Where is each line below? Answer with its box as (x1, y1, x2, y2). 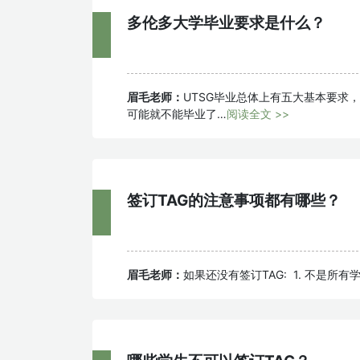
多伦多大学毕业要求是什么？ (127, 13, 325, 32)
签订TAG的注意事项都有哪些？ (127, 190, 341, 210)
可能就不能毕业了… (127, 106, 227, 121)
